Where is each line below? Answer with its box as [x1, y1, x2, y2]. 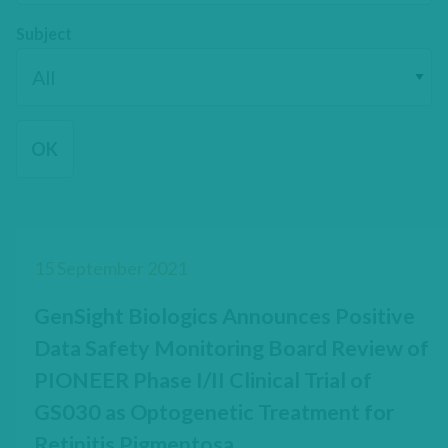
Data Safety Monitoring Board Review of [33, 334, 429, 361]
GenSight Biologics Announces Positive [33, 302, 415, 329]
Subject [15, 23, 72, 43]
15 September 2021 [33, 256, 187, 279]
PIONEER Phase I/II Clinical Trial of [33, 366, 372, 393]
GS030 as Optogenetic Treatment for [33, 398, 394, 425]
